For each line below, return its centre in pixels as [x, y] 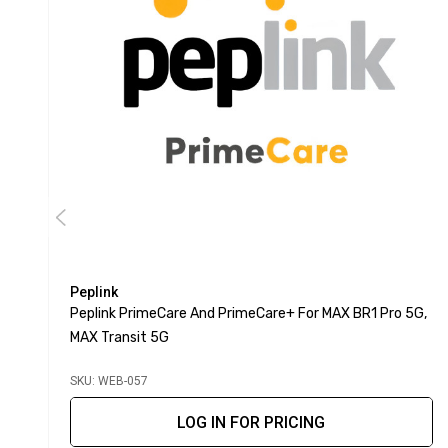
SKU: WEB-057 [108, 381]
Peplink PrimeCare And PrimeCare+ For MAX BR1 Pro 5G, [248, 314]
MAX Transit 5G [119, 338]
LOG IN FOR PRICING [251, 423]
